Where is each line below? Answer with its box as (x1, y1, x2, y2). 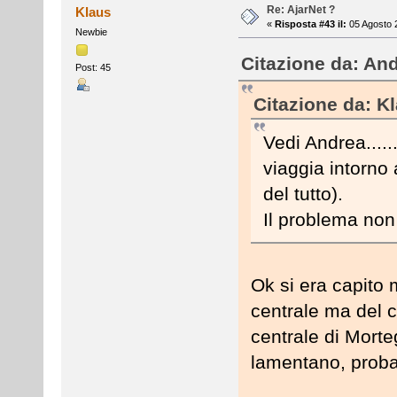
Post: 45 (74, 61, 111, 73)
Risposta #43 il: (274, 18, 346, 29)
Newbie (74, 26, 107, 37)
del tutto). (262, 183, 343, 205)
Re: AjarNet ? (266, 3, 335, 16)
